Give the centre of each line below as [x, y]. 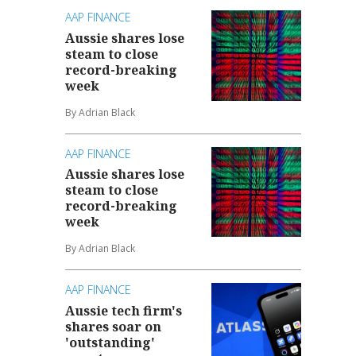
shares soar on [114, 326]
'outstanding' [110, 342]
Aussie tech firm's [124, 310]
